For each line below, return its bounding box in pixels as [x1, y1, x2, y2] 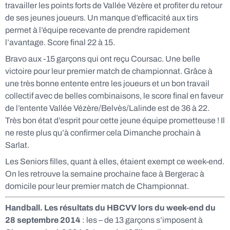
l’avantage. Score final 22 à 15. [5, 38, 115, 47]
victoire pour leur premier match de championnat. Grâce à [5, 67, 213, 75]
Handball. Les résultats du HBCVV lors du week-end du [5, 203, 216, 212]
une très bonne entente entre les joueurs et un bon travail [5, 79, 209, 88]
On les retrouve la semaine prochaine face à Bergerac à [5, 169, 204, 178]
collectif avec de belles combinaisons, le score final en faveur [5, 91, 223, 100]
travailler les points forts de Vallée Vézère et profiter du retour [5, 1, 222, 10]
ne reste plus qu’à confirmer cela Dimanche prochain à [5, 128, 201, 137]
